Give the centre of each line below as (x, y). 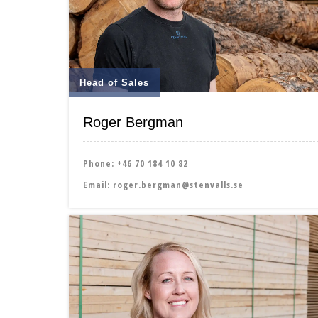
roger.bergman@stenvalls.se (178, 184)
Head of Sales (114, 82)
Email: (98, 184)
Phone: (100, 163)
